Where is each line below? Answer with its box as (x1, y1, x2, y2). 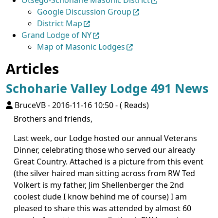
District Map (37, 18, 82, 29)
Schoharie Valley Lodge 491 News (6, 80, 209, 96)
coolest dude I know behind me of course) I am (14, 191, 187, 202)
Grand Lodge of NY (21, 30, 91, 40)
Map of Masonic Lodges (37, 41, 125, 52)
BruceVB (13, 100, 48, 110)
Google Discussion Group (37, 6, 131, 17)
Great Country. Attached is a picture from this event (14, 156, 203, 167)
